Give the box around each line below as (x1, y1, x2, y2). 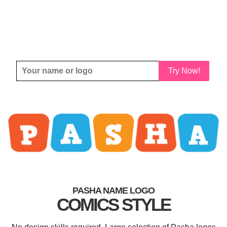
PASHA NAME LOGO (72, 185, 155, 196)
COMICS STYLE (57, 194, 170, 214)
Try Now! (168, 66, 200, 75)
